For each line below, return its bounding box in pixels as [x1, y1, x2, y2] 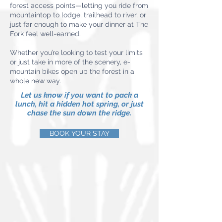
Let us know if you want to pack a [20, 91, 138, 100]
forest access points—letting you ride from [10, 1, 148, 9]
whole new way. [10, 77, 61, 85]
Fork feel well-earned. [10, 30, 81, 38]
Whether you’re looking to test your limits [10, 49, 143, 56]
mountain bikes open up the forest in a [10, 67, 134, 75]
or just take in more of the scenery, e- [10, 58, 130, 66]
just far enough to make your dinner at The [10, 20, 148, 28]
